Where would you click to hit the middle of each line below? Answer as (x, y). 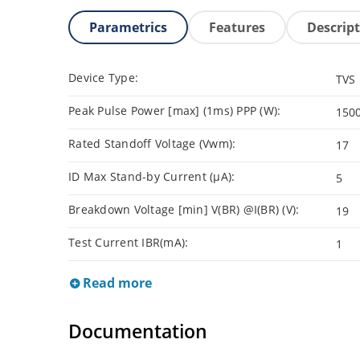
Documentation (138, 331)
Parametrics (128, 28)
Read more (116, 283)
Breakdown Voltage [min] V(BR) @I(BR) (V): (184, 210)
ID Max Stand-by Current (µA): (152, 177)
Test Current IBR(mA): (129, 243)
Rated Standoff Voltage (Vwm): (152, 144)
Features (237, 28)
